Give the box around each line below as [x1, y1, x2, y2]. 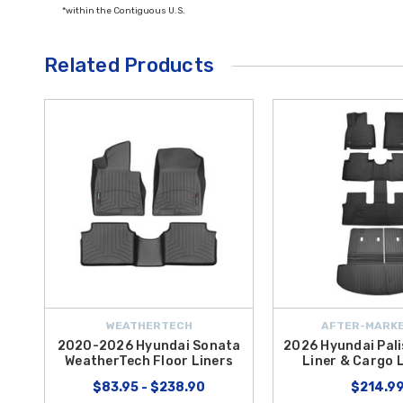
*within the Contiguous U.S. [62, 5, 185, 17]
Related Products [44, 53, 214, 78]
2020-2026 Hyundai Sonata [57, 338, 241, 354]
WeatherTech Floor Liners [65, 354, 233, 370]
